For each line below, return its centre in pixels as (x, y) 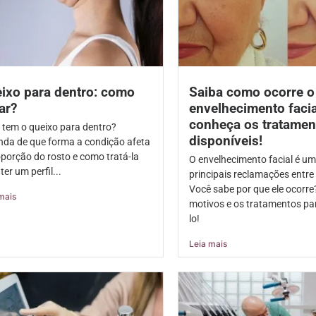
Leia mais (208, 244)
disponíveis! (225, 141)
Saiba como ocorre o (251, 92)
